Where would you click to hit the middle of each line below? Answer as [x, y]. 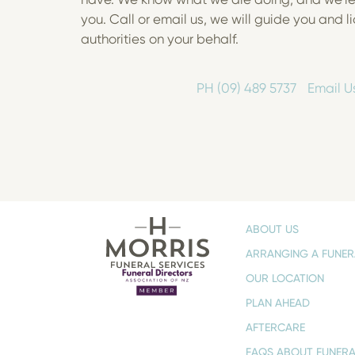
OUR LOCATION [284, 278]
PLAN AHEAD [277, 303]
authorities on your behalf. [160, 39]
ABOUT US [272, 229]
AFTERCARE [275, 327]
